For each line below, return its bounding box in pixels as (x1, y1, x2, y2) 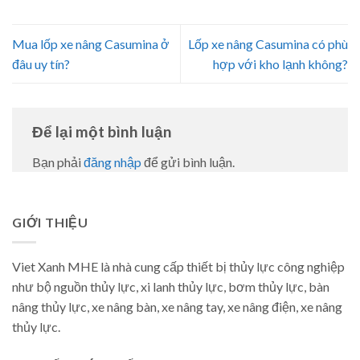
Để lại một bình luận (32, 122, 175, 141)
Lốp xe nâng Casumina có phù (188, 35, 348, 51)
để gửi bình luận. (141, 153, 235, 170)
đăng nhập (84, 153, 141, 170)
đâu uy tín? (12, 55, 70, 72)
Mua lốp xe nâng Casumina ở (12, 35, 170, 51)
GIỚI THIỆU (12, 215, 89, 231)
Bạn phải (32, 153, 84, 170)
